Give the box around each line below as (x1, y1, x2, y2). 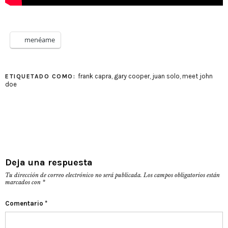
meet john (182, 72, 213, 80)
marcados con (5, 179, 42, 186)
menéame (24, 35, 55, 44)
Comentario (5, 199, 45, 207)
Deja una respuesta (5, 157, 93, 168)
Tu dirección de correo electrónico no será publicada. (5, 172, 142, 179)
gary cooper (113, 72, 150, 80)
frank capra (77, 72, 111, 80)
